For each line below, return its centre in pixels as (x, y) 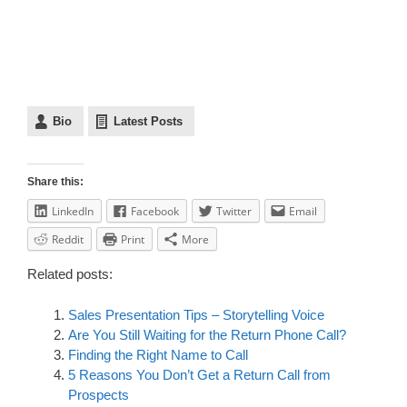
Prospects (99, 394)
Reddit (68, 239)
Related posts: (70, 274)
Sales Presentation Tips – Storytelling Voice (196, 314)
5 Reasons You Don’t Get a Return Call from (199, 374)
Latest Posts (148, 121)
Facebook (155, 211)
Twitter (234, 211)
